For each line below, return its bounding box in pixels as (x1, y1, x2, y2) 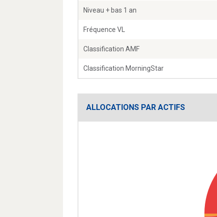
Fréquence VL (83, 26, 125, 34)
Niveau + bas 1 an (83, 6, 137, 15)
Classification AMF (83, 45, 139, 53)
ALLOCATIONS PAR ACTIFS (86, 103, 185, 112)
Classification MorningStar (83, 64, 164, 73)
